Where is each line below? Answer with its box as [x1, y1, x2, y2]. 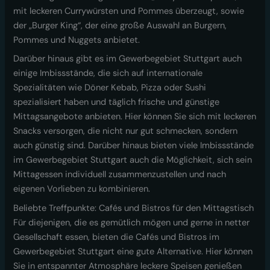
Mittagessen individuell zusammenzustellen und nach [13, 169, 227, 181]
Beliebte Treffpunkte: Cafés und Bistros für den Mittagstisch [13, 202, 254, 214]
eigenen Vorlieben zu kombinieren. [13, 183, 151, 195]
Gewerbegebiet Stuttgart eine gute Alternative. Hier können [13, 245, 253, 257]
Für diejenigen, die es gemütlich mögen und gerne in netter [13, 216, 250, 228]
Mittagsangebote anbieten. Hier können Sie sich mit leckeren [13, 111, 257, 123]
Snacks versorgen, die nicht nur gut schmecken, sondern [13, 125, 238, 137]
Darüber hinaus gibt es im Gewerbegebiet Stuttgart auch [13, 53, 242, 65]
